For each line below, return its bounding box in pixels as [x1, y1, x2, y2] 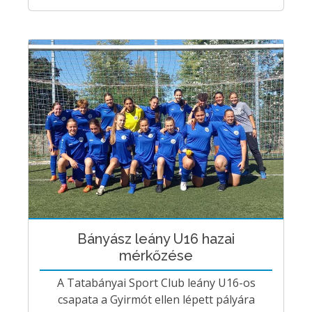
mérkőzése [119, 247, 193, 264]
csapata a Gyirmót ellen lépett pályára [57, 291, 255, 307]
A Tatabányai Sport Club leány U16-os [56, 274, 256, 290]
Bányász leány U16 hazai [77, 230, 235, 247]
